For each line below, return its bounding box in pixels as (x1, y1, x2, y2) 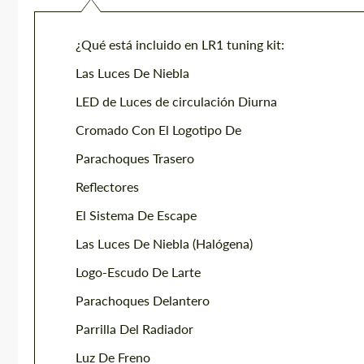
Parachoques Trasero (76, 150, 194, 166)
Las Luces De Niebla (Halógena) (76, 236, 253, 251)
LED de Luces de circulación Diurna (76, 93, 277, 109)
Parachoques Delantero (76, 292, 210, 308)
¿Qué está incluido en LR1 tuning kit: (76, 37, 284, 52)
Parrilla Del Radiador (76, 321, 193, 336)
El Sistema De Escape (76, 207, 197, 223)
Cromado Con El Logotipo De (76, 122, 241, 137)
